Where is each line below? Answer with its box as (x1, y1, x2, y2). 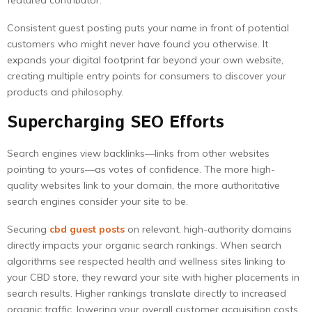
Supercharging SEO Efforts (7, 111, 224, 134)
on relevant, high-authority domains (125, 223, 292, 235)
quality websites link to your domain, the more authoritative (7, 179, 280, 192)
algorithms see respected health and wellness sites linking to (7, 255, 286, 267)
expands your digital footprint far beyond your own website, (7, 54, 283, 66)
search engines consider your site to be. (7, 195, 188, 208)
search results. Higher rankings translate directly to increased (7, 287, 286, 299)
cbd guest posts (49, 223, 125, 235)
